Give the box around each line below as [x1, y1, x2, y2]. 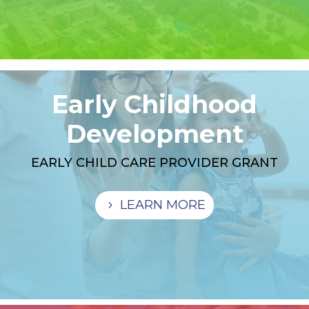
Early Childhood [52, 88, 257, 119]
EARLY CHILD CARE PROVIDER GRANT [31, 154, 278, 170]
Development [66, 118, 243, 149]
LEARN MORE [119, 197, 206, 213]
